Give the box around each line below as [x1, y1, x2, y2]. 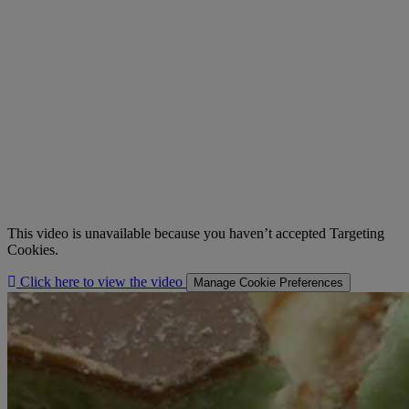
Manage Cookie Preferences [194, 275, 343, 289]
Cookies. [7, 241, 58, 257]
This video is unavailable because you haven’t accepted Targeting [7, 225, 384, 241]
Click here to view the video [20, 273, 183, 289]
